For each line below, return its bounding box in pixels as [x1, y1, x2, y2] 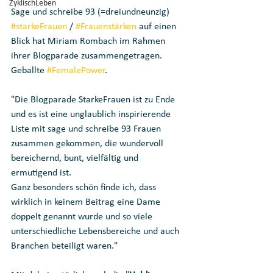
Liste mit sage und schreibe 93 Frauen [11, 124, 163, 135]
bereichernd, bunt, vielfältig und [11, 154, 141, 164]
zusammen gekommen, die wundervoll [11, 139, 166, 149]
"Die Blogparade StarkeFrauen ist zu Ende [11, 95, 177, 105]
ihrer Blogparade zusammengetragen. [11, 51, 165, 62]
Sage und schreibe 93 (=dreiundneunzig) [11, 7, 172, 18]
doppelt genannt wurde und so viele [11, 212, 155, 222]
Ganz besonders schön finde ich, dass [11, 183, 158, 193]
